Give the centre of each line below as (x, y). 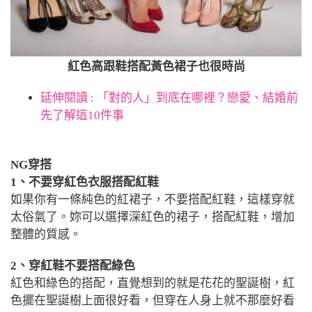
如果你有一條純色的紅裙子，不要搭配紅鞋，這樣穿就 (153, 199)
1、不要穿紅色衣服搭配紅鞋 (85, 182)
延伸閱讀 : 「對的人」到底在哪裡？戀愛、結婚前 (169, 98)
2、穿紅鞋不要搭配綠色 (73, 265)
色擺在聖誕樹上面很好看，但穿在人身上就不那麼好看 (153, 300)
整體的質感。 (46, 234)
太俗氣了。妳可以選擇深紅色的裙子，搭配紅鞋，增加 (153, 217)
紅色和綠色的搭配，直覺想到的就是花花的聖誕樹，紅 (153, 283)
